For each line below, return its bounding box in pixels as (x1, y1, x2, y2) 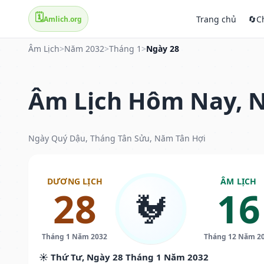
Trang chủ (196, 13, 236, 25)
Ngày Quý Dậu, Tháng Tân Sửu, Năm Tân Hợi (28, 132, 206, 144)
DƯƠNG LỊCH (47, 175, 103, 187)
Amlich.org (44, 14, 82, 24)
